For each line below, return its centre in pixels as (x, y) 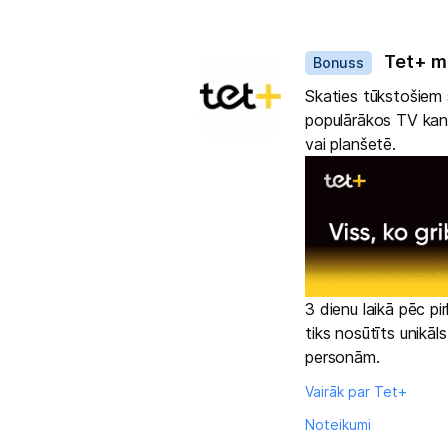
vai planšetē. (350, 144)
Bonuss (338, 62)
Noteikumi (338, 425)
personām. (342, 357)
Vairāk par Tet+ (356, 392)
